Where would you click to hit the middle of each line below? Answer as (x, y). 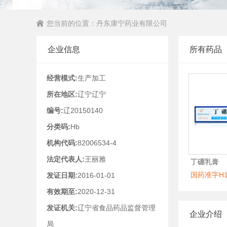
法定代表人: (66, 159)
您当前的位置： (71, 23)
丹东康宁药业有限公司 (132, 23)
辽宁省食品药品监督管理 (117, 208)
